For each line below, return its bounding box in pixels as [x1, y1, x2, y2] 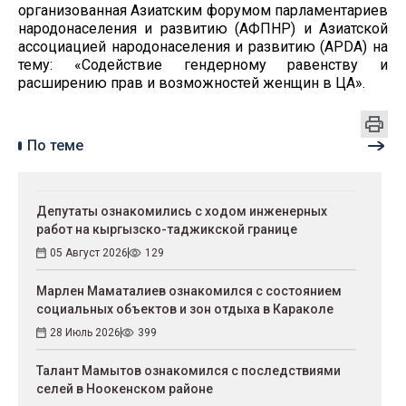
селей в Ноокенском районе [36, 381, 213, 396]
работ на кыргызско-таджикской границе [36, 221, 297, 237]
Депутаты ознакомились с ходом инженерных [36, 203, 327, 218]
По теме [27, 136, 83, 154]
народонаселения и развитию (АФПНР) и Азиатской [18, 19, 388, 37]
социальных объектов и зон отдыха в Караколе [36, 301, 333, 316]
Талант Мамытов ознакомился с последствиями [36, 362, 341, 378]
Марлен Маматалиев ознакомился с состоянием [36, 283, 342, 298]
